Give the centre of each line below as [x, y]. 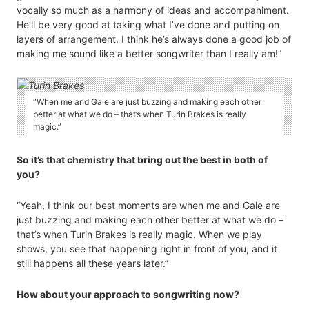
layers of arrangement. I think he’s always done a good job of [154, 39]
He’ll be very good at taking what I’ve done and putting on [148, 24]
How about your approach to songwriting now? [128, 295]
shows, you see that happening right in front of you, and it [147, 249]
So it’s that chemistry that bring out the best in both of [142, 160]
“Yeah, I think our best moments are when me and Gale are [148, 206]
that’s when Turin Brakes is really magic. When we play [139, 235]
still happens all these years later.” [92, 263]
